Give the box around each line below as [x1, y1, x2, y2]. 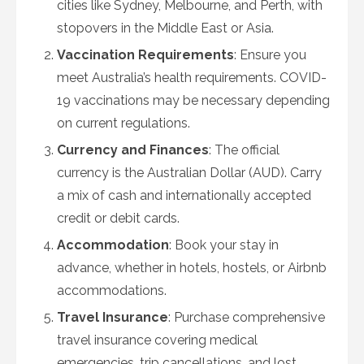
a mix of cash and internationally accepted [57, 188, 311, 203]
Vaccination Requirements [57, 47, 234, 63]
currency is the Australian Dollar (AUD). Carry [57, 165, 322, 180]
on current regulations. [57, 115, 190, 131]
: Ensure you [234, 47, 306, 63]
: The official [209, 142, 279, 158]
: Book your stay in [169, 237, 279, 253]
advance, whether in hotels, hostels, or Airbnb [57, 260, 327, 275]
